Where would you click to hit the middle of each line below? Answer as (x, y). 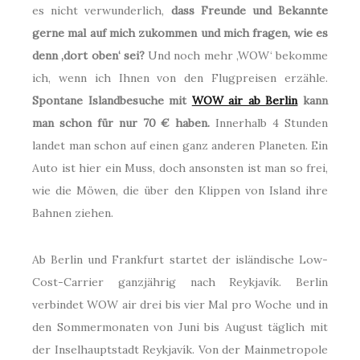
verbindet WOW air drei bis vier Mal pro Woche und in (180, 305)
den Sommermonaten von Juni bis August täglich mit (180, 327)
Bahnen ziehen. (73, 213)
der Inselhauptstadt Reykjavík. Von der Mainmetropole (180, 350)
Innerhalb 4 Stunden (269, 123)
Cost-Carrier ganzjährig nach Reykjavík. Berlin (180, 282)
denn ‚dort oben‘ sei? (88, 56)
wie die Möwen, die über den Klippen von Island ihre (180, 191)
